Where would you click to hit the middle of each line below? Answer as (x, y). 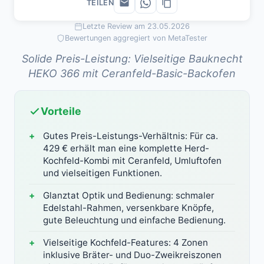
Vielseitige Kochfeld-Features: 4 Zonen (126, 243)
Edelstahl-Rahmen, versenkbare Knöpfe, (128, 208)
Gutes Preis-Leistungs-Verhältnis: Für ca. (131, 136)
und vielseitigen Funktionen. (103, 173)
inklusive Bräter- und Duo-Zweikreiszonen (132, 255)
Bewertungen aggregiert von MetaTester (136, 38)
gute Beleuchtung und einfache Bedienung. (134, 220)
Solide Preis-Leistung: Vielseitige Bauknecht (132, 59)
